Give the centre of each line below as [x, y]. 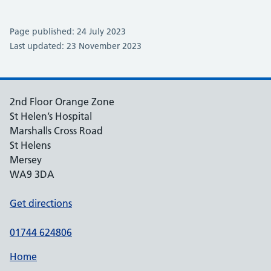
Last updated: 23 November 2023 [76, 46]
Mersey [26, 160]
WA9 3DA [32, 174]
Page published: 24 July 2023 [68, 31]
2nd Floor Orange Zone [62, 102]
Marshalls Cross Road [56, 131]
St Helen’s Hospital [51, 116]
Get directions [41, 203]
